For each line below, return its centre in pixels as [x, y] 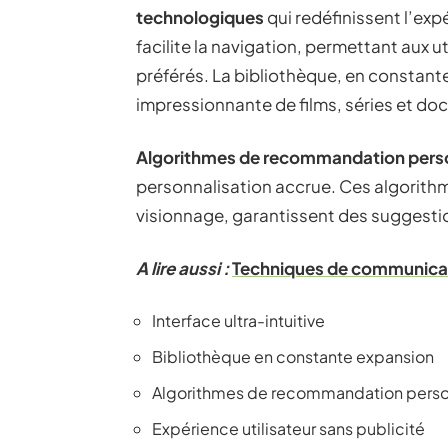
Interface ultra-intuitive [238, 320]
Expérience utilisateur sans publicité [288, 428]
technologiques [200, 17]
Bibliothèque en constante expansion [293, 356]
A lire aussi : [182, 268]
